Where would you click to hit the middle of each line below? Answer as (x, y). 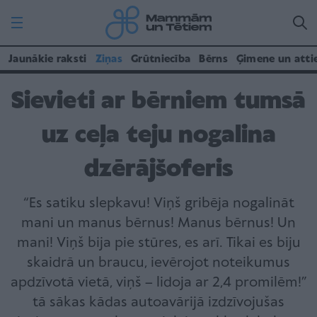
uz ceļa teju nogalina (158, 136)
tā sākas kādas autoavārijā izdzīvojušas (158, 302)
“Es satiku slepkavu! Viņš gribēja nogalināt (158, 203)
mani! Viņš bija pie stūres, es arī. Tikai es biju (158, 243)
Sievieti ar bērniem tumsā (158, 102)
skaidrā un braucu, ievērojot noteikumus (158, 263)
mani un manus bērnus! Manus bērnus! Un (158, 223)
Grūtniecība (161, 59)
